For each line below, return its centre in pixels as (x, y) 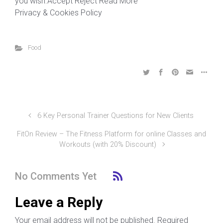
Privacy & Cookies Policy (58, 13)
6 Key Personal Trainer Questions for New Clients (116, 116)
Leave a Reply (59, 203)
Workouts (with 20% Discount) (108, 145)
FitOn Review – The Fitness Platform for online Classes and (111, 134)
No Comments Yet (56, 176)
